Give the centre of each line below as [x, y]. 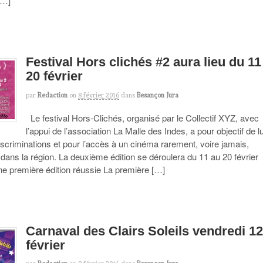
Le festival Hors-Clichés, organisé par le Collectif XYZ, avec [143, 117]
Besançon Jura [158, 95]
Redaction [53, 95]
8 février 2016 [99, 95]
